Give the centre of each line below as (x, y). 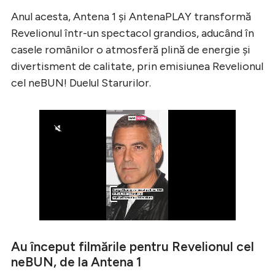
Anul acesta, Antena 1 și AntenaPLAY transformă (131, 16)
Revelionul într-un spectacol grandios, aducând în (133, 33)
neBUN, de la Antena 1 (76, 261)
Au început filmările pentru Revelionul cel (133, 246)
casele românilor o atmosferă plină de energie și (131, 49)
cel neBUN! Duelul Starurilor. (81, 83)
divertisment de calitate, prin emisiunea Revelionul (137, 66)
